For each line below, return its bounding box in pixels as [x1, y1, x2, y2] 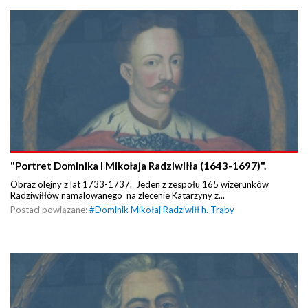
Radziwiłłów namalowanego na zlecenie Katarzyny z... [10, 190, 225, 201]
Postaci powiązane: [10, 204, 89, 216]
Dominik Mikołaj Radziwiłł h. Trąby [95, 204, 234, 216]
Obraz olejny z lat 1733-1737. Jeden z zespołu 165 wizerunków [10, 179, 269, 190]
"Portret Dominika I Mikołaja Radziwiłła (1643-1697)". [10, 159, 266, 173]
